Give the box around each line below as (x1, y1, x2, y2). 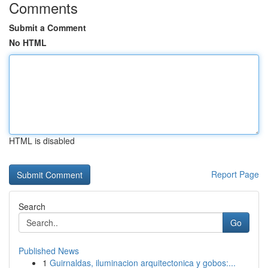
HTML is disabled (9, 135, 75, 147)
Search (19, 200, 45, 212)
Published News (19, 245, 79, 257)
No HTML (9, 36, 47, 48)
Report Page (211, 168, 259, 180)
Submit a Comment (9, 22, 86, 33)
